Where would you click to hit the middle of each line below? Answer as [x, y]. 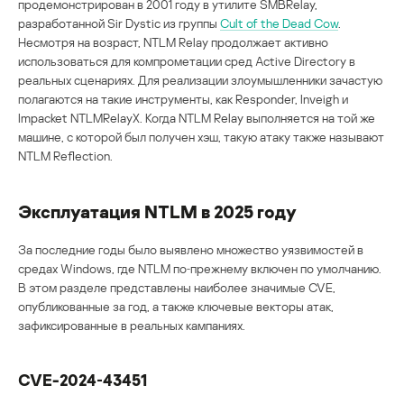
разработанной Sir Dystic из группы [119, 23]
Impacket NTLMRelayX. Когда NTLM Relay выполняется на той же [197, 117]
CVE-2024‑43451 [83, 379]
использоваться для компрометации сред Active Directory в [187, 60]
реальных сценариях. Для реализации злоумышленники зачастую [200, 79]
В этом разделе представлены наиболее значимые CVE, [177, 287]
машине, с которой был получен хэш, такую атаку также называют [201, 136]
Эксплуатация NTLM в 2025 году [157, 211]
